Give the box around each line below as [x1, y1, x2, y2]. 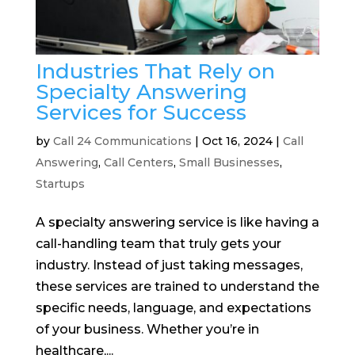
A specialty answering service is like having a [35, 215, 319, 231]
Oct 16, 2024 [201, 134, 273, 149]
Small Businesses [178, 155, 280, 170]
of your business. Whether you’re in [35, 322, 259, 338]
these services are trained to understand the [35, 279, 319, 295]
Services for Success [35, 100, 246, 126]
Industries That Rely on [35, 59, 275, 85]
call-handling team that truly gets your [35, 236, 281, 252]
